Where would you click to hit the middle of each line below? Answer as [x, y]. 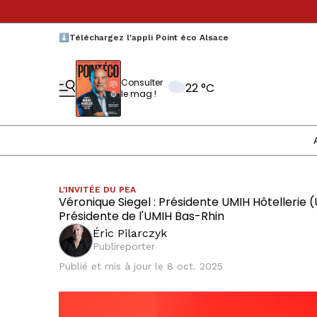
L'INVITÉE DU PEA [97, 190]
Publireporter [124, 246]
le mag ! [139, 94]
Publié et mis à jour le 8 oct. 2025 [141, 266]
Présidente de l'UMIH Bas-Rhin [142, 216]
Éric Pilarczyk [130, 233]
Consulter [142, 82]
